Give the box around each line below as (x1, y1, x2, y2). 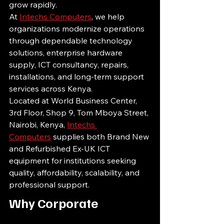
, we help (91, 11, 126, 21)
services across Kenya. (9, 83, 92, 93)
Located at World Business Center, (9, 95, 139, 105)
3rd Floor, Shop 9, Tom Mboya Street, (9, 107, 150, 117)
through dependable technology (9, 35, 134, 45)
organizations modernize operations (9, 23, 146, 33)
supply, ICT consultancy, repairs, (9, 59, 130, 69)
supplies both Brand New (51, 131, 151, 141)
